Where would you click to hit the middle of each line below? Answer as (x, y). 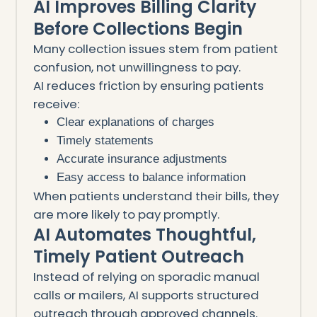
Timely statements (105, 140)
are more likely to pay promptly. (126, 214)
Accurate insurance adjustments (142, 158)
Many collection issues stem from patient (155, 48)
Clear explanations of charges (136, 122)
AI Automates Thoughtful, (144, 234)
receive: (56, 104)
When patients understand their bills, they (156, 196)
